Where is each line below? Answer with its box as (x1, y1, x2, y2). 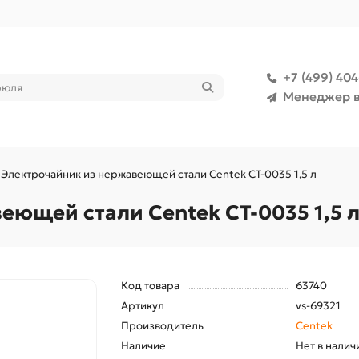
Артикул (120, 299, 164, 313)
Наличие (120, 339, 166, 353)
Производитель (120, 319, 204, 333)
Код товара (120, 279, 179, 292)
